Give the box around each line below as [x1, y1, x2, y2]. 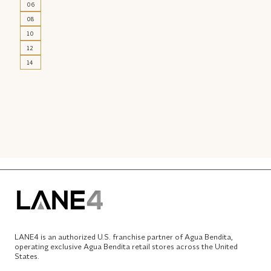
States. [15, 251, 39, 261]
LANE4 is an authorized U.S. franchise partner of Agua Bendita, [15, 232, 233, 242]
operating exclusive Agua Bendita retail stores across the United [15, 241, 238, 252]
